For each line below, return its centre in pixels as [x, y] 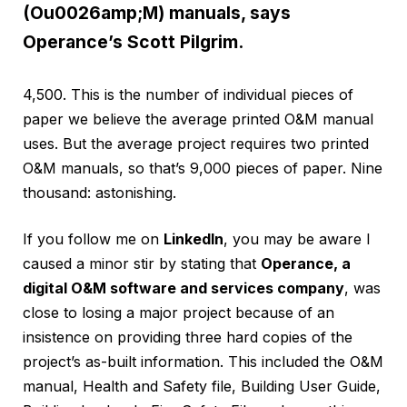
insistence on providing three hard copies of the [188, 337]
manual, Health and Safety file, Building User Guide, [202, 386]
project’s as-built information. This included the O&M [203, 361]
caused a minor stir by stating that [142, 263]
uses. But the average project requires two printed [196, 143]
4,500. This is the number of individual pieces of [188, 94]
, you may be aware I [297, 238]
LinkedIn [194, 238]
